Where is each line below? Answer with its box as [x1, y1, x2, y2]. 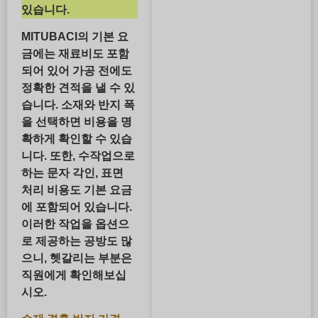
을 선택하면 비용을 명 [21, 115, 132, 128]
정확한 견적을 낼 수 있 [21, 81, 135, 94]
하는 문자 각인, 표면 [21, 166, 124, 179]
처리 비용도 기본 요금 [21, 183, 132, 196]
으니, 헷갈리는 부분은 [21, 251, 132, 264]
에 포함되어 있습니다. [21, 200, 132, 213]
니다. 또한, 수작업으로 [21, 149, 135, 162]
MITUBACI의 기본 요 [21, 30, 128, 43]
